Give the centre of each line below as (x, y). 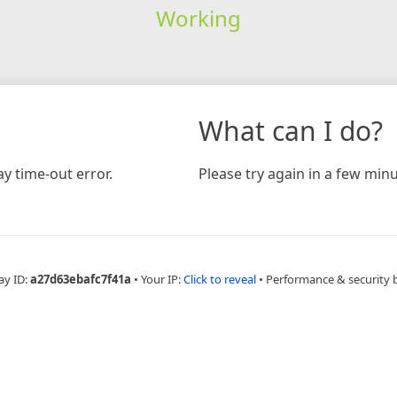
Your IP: (162, 279)
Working (198, 18)
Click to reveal (220, 279)
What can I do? (291, 130)
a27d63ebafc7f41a (81, 279)
